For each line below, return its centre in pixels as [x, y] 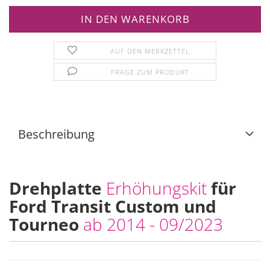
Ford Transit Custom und [113, 206]
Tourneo [46, 224]
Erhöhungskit [159, 188]
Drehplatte [58, 188]
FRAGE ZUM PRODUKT [150, 72]
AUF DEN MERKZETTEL [150, 51]
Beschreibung [56, 134]
